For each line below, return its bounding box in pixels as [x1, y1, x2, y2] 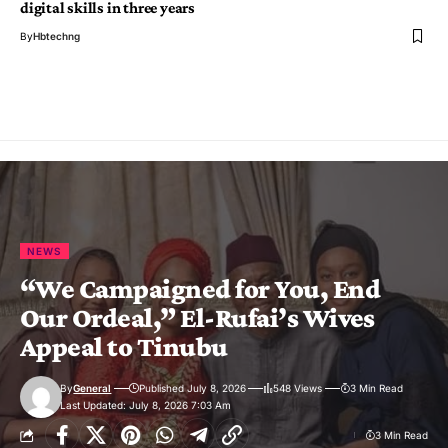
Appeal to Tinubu [20, 331, 228, 363]
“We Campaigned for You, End [20, 273, 380, 305]
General [73, 382, 112, 395]
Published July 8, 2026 [138, 382, 246, 395]
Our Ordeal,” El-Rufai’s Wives [20, 302, 375, 334]
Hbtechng [33, 30, 80, 43]
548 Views [273, 382, 323, 395]
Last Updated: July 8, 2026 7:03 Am [60, 399, 232, 412]
